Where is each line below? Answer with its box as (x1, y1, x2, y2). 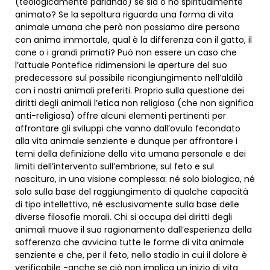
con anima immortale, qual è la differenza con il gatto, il (15, 34, 252, 46)
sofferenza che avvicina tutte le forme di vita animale (15, 236, 244, 249)
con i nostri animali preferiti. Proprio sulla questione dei (15, 84, 244, 97)
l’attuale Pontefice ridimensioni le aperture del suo (15, 59, 227, 72)
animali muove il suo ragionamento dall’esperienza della (15, 224, 252, 236)
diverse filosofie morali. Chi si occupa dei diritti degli (15, 211, 232, 224)
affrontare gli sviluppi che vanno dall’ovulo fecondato (15, 122, 240, 135)
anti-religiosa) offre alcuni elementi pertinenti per (15, 110, 226, 122)
